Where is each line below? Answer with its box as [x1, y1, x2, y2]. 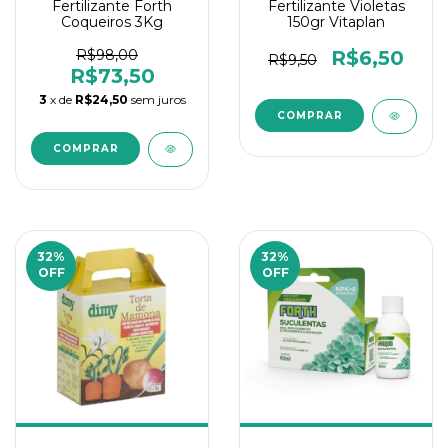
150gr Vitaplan [287, 13, 385, 32]
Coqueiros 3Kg [61, 13, 163, 32]
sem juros [130, 92, 186, 108]
